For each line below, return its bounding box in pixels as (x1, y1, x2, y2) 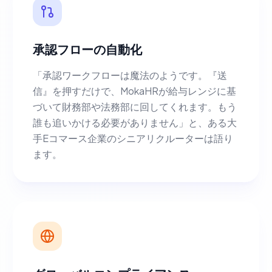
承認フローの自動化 (33, 41, 143, 56)
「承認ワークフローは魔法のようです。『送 (33, 69, 228, 81)
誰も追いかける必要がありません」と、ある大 (33, 116, 237, 129)
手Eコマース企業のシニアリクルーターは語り (33, 132, 234, 144)
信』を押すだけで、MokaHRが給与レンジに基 (33, 84, 237, 97)
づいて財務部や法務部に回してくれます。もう (33, 100, 237, 113)
